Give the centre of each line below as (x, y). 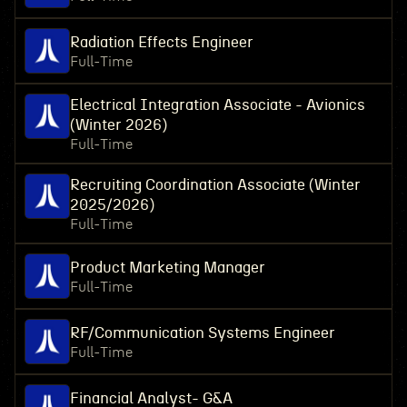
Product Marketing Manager (167, 268)
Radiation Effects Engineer (161, 42)
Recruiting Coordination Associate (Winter (215, 185)
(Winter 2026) (118, 125)
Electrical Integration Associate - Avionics (217, 105)
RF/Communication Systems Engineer (202, 333)
